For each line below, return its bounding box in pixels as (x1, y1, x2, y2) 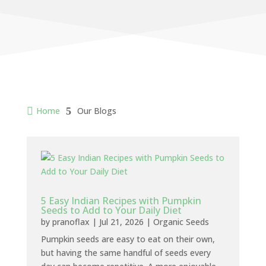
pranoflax (52, 216, 90, 227)
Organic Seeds (153, 216, 209, 227)
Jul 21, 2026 (99, 216, 144, 227)
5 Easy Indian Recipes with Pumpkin (40, 194, 201, 207)
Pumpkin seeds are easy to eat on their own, (40, 233, 215, 245)
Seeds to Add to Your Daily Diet (40, 204, 182, 217)
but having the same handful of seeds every (40, 247, 211, 258)
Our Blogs (77, 105, 116, 116)
